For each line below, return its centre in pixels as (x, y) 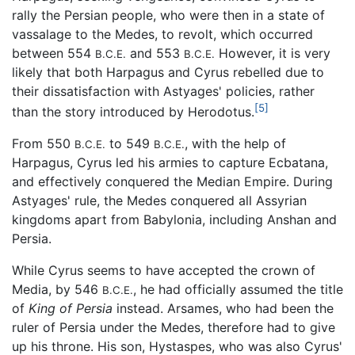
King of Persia (71, 308)
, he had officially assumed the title (238, 289)
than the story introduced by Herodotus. (133, 111)
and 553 (155, 53)
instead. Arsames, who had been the (223, 308)
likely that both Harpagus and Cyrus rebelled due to (168, 72)
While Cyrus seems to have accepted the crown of (164, 270)
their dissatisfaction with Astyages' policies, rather (163, 91)
